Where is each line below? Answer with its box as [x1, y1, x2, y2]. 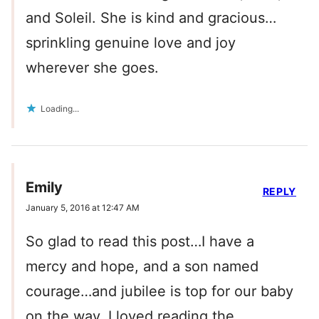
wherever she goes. [26, 58, 159, 76]
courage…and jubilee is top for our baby [26, 282, 293, 300]
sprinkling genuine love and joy [26, 33, 236, 51]
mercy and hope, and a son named [26, 257, 258, 275]
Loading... [41, 103, 79, 114]
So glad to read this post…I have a [26, 232, 254, 250]
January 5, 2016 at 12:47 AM [26, 202, 140, 213]
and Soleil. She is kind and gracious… [26, 9, 276, 26]
